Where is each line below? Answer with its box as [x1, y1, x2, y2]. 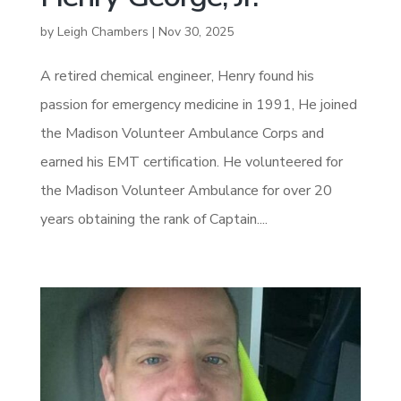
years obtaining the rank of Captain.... [39, 209, 268, 230]
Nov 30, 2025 [158, 23, 234, 41]
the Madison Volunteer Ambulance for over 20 [39, 181, 332, 201]
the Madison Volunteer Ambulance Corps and [39, 124, 324, 144]
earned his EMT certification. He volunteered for [39, 152, 343, 173]
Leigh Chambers [56, 23, 149, 41]
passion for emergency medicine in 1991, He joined [39, 95, 357, 115]
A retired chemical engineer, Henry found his [39, 66, 314, 87]
